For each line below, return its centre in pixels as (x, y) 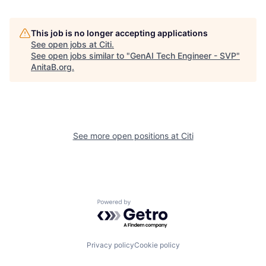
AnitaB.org (51, 67)
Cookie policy (157, 245)
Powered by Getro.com (149, 205)
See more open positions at (127, 136)
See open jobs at (65, 44)
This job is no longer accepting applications (119, 33)
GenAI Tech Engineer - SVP (183, 56)
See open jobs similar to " (80, 56)
